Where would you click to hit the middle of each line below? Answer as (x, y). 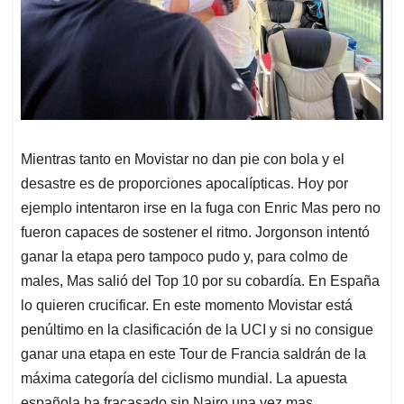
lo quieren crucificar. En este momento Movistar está (187, 305)
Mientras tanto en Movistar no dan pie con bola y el (183, 159)
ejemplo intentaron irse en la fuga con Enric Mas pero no (201, 207)
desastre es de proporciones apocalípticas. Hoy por (184, 183)
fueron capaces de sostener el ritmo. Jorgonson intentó (195, 232)
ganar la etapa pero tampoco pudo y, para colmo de (184, 256)
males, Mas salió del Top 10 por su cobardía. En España (200, 280)
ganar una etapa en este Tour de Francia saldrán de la (193, 353)
